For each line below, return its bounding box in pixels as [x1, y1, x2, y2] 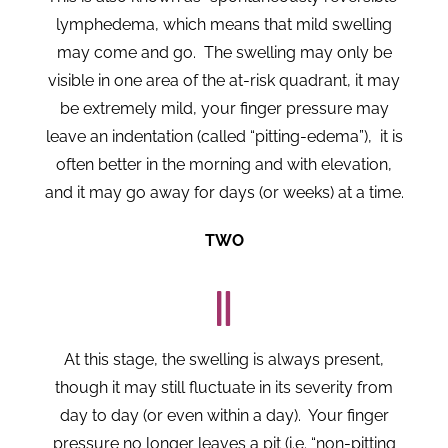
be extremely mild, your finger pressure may [59, 99, 389, 119]
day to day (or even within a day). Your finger [59, 406, 389, 426]
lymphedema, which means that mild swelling [56, 15, 392, 35]
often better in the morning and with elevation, [56, 155, 392, 175]
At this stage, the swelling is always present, [64, 350, 384, 370]
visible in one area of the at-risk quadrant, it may [48, 71, 400, 91]
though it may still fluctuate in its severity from [55, 378, 393, 398]
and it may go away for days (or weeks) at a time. [44, 183, 404, 203]
